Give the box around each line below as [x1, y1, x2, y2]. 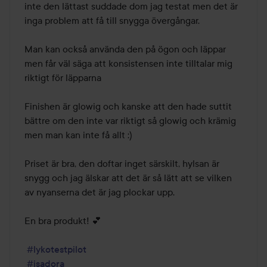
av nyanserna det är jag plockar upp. [24, 186, 175, 198]
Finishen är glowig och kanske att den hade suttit [24, 100, 232, 113]
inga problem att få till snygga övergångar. [24, 14, 200, 27]
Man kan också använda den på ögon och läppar [24, 43, 226, 55]
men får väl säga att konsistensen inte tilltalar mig [24, 57, 232, 70]
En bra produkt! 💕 [24, 215, 101, 227]
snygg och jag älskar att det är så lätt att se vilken [24, 172, 232, 184]
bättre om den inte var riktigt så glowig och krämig [24, 114, 236, 127]
